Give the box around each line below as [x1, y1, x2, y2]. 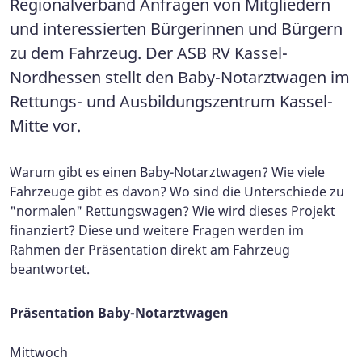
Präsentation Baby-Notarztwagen [10, 303, 229, 322]
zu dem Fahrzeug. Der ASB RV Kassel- [10, 41, 288, 64]
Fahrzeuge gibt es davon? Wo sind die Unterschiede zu [10, 182, 344, 200]
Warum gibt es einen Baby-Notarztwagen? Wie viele [10, 162, 325, 181]
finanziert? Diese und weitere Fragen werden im [10, 221, 304, 239]
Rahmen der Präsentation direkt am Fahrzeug [10, 240, 290, 259]
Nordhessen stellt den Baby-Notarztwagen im [10, 65, 350, 88]
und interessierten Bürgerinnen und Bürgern [10, 17, 343, 40]
